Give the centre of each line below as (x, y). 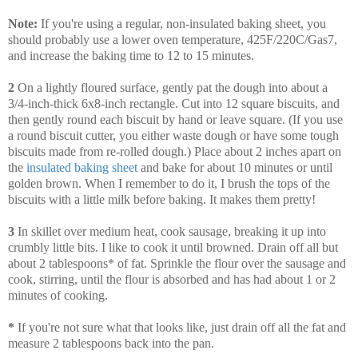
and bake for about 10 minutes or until (235, 168)
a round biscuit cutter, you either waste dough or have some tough (173, 136)
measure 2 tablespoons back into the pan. (111, 344)
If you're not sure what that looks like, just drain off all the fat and (180, 328)
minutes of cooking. (58, 296)
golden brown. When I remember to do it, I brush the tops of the (169, 184)
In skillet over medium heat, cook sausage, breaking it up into (170, 232)
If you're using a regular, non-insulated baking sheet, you (182, 24)
